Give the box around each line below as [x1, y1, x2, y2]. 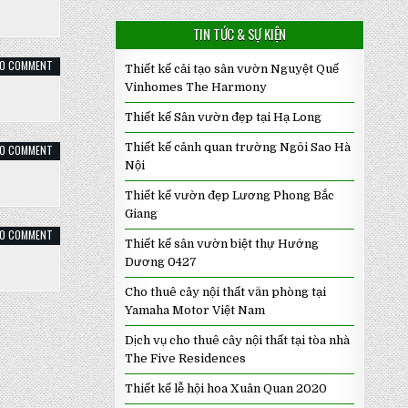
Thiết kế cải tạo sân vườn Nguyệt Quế [124, 62, 339, 76]
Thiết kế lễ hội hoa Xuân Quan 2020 [124, 382, 327, 395]
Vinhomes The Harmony [124, 80, 267, 94]
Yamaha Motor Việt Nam [124, 303, 265, 317]
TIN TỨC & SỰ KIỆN [192, 24, 287, 44]
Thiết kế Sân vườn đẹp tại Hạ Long [124, 110, 321, 124]
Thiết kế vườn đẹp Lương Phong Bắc [124, 189, 334, 202]
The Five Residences [124, 352, 246, 365]
